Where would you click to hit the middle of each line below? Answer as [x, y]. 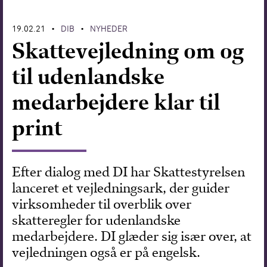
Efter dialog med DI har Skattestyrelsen [129, 172]
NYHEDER [109, 29]
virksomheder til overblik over [102, 204]
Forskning [38, 21]
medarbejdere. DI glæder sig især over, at [132, 236]
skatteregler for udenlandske [97, 220]
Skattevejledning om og [128, 51]
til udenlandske [89, 76]
